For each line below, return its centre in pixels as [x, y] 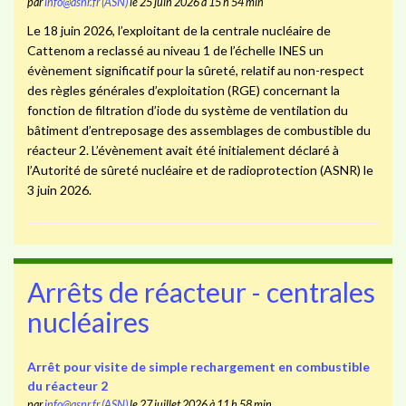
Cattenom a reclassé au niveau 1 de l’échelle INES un [175, 51]
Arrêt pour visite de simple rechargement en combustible [198, 366]
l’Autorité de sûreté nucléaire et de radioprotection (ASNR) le [200, 170]
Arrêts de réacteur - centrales [201, 291]
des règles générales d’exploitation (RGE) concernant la [183, 91]
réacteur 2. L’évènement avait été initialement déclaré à [183, 150]
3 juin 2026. [59, 190]
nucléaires [88, 321]
